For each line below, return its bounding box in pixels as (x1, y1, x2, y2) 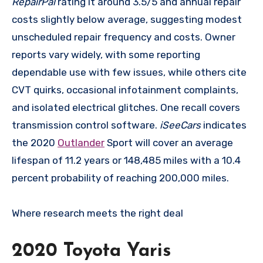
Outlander (58, 137, 104, 149)
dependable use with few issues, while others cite (12, 66, 247, 79)
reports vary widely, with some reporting (12, 49, 200, 61)
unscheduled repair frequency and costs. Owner (12, 31, 235, 43)
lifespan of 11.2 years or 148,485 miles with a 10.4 (12, 154, 241, 167)
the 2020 (12, 137, 58, 149)
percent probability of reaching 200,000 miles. (12, 172, 229, 184)
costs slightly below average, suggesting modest (12, 14, 242, 26)
